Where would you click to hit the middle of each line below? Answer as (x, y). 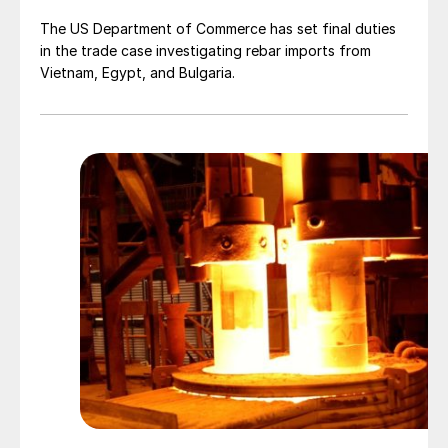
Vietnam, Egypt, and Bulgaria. (137, 73)
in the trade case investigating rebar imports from (205, 51)
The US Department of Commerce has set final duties (218, 29)
